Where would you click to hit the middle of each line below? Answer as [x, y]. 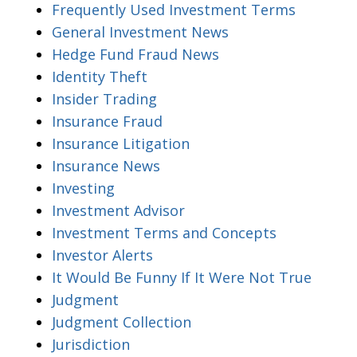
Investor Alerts [102, 255]
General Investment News [140, 31]
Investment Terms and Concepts [164, 232]
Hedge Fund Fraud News [135, 54]
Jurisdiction [91, 344]
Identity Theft [100, 76]
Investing [83, 188]
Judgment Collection [122, 322]
